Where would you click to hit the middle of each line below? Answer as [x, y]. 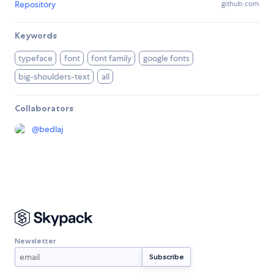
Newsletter [35, 240]
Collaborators [44, 109]
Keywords [36, 36]
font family [112, 58]
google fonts [166, 58]
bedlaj [51, 129]
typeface [36, 58]
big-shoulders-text [54, 77]
